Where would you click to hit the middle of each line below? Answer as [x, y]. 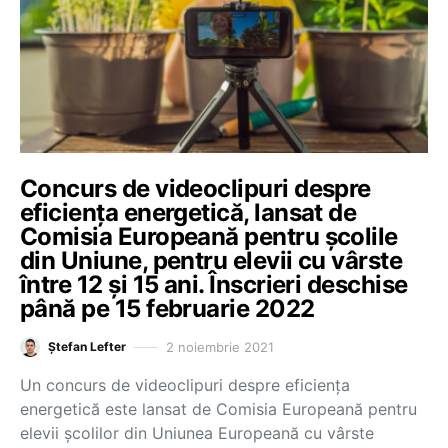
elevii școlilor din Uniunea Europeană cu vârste [197, 433]
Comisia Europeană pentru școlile [209, 236]
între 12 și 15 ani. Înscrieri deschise [214, 284]
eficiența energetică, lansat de [188, 212]
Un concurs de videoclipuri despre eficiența [185, 385]
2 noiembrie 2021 [220, 346]
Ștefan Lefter [87, 346]
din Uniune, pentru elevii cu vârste [211, 260]
